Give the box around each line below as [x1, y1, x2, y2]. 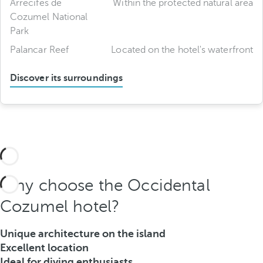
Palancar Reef [10, 45, 69, 55]
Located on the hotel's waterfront [111, 45, 253, 55]
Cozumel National [10, 12, 88, 22]
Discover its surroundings [10, 73, 123, 83]
